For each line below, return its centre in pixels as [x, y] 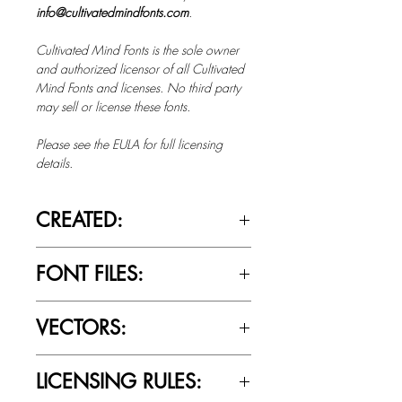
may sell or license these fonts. [113, 106]
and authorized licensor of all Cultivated [140, 68]
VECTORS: [81, 327]
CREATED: [79, 219]
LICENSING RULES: [119, 381]
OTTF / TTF [65, 310]
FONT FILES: [90, 273]
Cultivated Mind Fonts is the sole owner [137, 49]
